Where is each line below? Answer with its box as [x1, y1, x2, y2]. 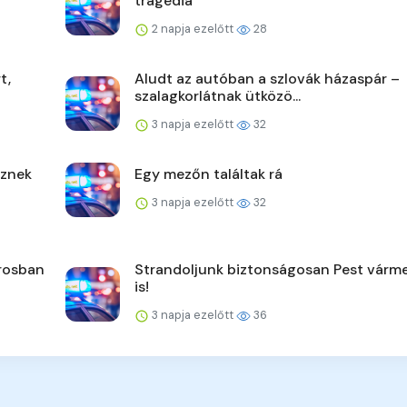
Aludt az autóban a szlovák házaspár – [134, 69, 400, 89]
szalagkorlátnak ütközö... [134, 86, 301, 106]
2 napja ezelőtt [149, 21, 236, 37]
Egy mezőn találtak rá [134, 164, 283, 184]
